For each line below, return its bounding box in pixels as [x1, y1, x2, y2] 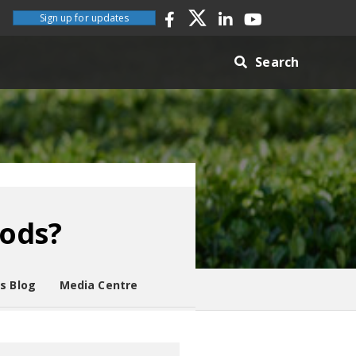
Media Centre [59, 277, 138, 292]
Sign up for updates [39, 11, 130, 25]
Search [255, 53, 299, 71]
